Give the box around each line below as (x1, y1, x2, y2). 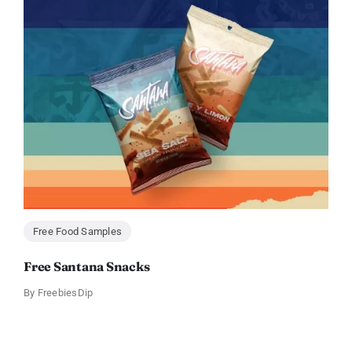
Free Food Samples (32, 225, 123, 238)
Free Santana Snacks (23, 258, 150, 275)
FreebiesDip (37, 287, 93, 299)
